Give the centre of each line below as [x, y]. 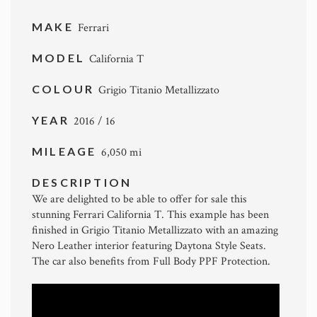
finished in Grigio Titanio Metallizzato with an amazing [155, 230]
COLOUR [65, 88]
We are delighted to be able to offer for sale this [139, 199]
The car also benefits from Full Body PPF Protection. [151, 261]
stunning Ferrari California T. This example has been [150, 214]
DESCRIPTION [82, 182]
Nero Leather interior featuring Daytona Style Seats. [149, 246]
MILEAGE [67, 151]
